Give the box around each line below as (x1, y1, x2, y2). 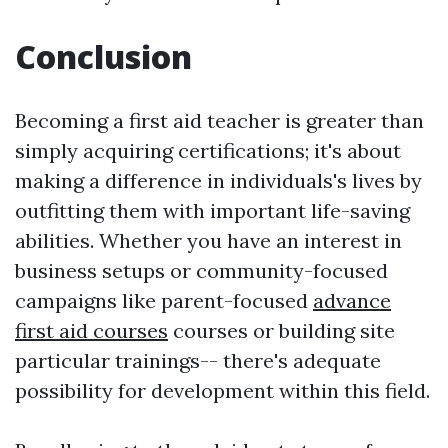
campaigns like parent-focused (15, 288, 313, 314)
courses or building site (168, 318, 395, 344)
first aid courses (15, 318, 168, 344)
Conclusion (15, 35, 192, 79)
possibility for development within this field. (15, 378, 430, 404)
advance (313, 288, 391, 314)
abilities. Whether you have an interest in (15, 228, 402, 254)
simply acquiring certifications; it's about (15, 138, 401, 164)
